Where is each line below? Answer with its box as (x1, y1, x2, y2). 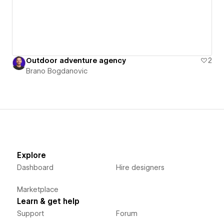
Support (16, 209, 44, 217)
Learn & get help (16, 196, 79, 206)
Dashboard (16, 163, 53, 171)
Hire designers (115, 163, 164, 171)
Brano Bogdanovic (26, 66, 87, 75)
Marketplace (16, 185, 58, 193)
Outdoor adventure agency (26, 56, 126, 64)
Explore (16, 150, 46, 160)
